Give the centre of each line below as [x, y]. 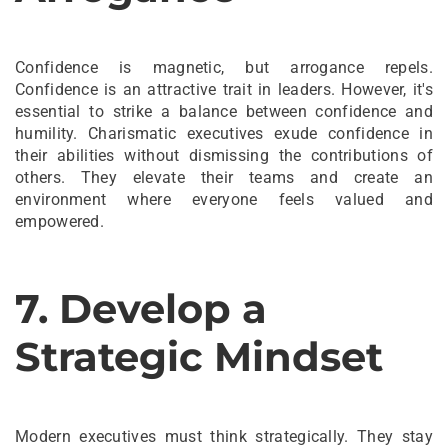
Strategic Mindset [199, 356]
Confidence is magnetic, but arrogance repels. [224, 67]
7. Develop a [141, 308]
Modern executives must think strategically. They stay [224, 436]
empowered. [60, 221]
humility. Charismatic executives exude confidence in [224, 133]
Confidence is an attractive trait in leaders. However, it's [224, 89]
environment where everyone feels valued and [224, 199]
